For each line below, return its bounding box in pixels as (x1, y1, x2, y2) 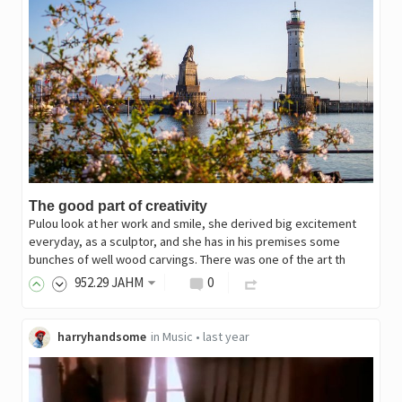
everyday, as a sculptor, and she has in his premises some (28, 232, 340, 249)
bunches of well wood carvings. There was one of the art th (28, 250, 345, 267)
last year (202, 328, 249, 345)
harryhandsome (57, 328, 146, 345)
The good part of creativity (28, 197, 207, 214)
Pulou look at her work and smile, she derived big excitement (28, 214, 356, 232)
